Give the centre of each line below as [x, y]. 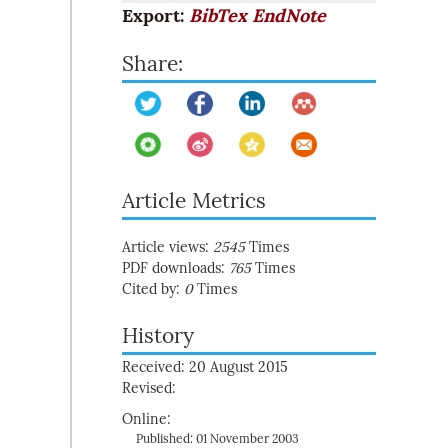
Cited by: [153, 289]
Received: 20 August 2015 [205, 367]
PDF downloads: [175, 268]
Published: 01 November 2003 [217, 439]
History [158, 336]
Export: [155, 15]
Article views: [167, 247]
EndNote [289, 15]
